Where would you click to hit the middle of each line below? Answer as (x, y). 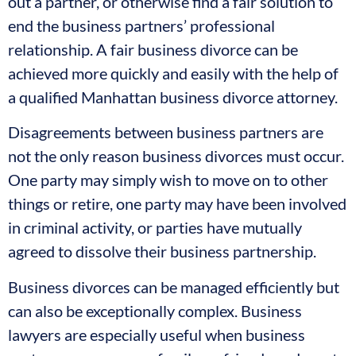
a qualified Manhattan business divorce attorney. (173, 97)
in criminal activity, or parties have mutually (155, 228)
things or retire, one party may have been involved (177, 204)
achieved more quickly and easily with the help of (173, 73)
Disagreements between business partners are (166, 132)
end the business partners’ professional (141, 25)
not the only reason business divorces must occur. (176, 156)
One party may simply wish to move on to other (168, 180)
